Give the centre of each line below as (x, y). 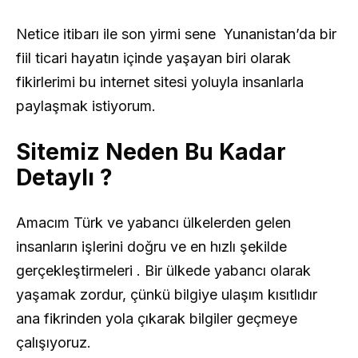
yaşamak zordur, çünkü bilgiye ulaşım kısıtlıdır (167, 295)
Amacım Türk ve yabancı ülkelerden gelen (153, 223)
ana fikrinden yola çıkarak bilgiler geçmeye (157, 319)
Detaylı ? (67, 178)
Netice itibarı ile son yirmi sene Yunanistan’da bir (176, 34)
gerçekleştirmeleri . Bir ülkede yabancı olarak (163, 271)
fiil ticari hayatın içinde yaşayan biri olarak (153, 58)
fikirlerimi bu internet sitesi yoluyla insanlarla (160, 82)
